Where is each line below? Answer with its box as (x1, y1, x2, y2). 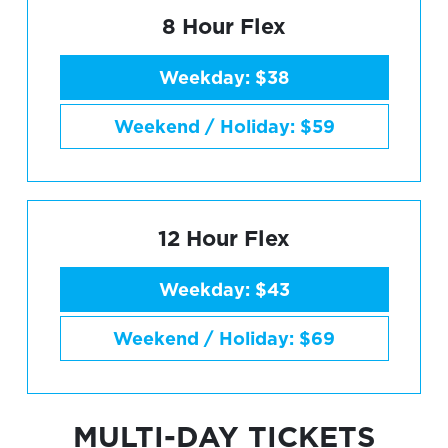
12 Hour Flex (158, 224, 290, 251)
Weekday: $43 (158, 278, 290, 300)
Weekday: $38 (159, 66, 289, 88)
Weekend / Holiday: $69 (113, 328, 335, 350)
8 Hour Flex (162, 12, 286, 39)
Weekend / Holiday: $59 (113, 116, 335, 138)
